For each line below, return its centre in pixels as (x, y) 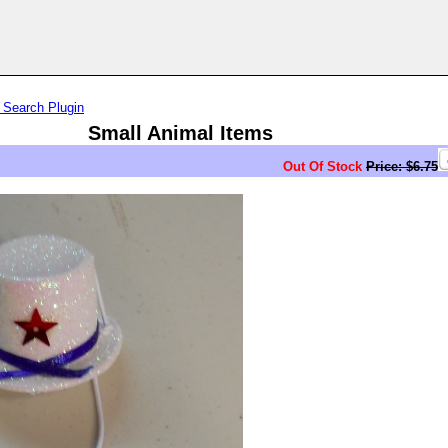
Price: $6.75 (402, 166)
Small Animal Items (180, 133)
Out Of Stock (322, 166)
